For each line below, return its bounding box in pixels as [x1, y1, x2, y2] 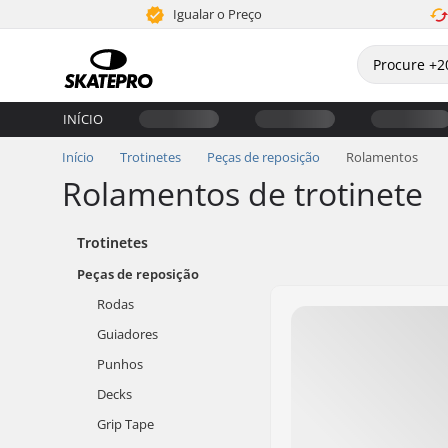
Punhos [97, 355, 143, 373]
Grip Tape [97, 415, 154, 433]
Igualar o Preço [169, 5, 262, 23]
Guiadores [97, 325, 158, 343]
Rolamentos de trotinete [62, 172, 423, 215]
